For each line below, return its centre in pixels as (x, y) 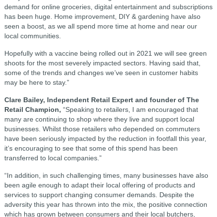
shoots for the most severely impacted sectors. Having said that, (102, 63)
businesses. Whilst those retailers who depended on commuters (102, 129)
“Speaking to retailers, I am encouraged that (130, 109)
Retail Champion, (33, 109)
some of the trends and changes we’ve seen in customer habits (101, 73)
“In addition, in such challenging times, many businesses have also (106, 175)
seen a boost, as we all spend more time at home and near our (101, 26)
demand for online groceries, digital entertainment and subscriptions (108, 7)
